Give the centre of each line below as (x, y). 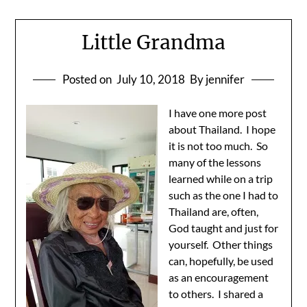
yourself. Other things (221, 244)
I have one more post (218, 113)
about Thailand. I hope (222, 129)
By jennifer (217, 79)
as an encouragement (219, 277)
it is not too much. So (219, 146)
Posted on (88, 79)
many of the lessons (215, 162)
